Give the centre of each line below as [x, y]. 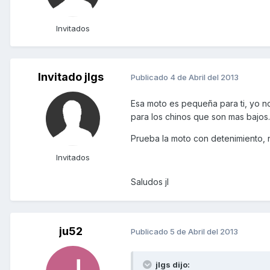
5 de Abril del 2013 [204, 232]
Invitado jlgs [71, 77]
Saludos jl [150, 181]
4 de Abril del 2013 [204, 77]
